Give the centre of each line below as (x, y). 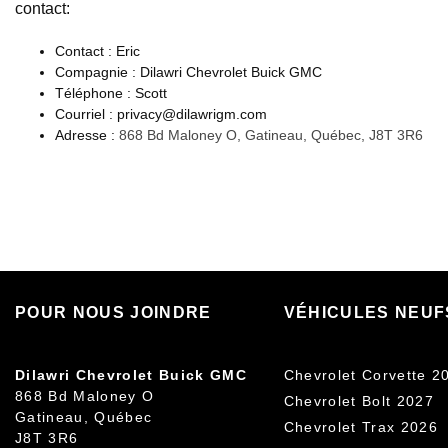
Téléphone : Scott (111, 93)
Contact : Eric (97, 51)
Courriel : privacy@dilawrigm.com (161, 114)
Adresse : (87, 135)
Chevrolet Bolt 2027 (359, 401)
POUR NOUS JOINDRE (113, 313)
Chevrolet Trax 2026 (361, 427)
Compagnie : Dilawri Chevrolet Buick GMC (188, 72)
